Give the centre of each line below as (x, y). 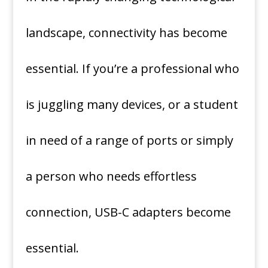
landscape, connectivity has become (126, 33)
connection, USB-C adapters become (128, 212)
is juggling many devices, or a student (132, 104)
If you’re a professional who (160, 68)
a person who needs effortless (111, 176)
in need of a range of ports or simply (129, 140)
